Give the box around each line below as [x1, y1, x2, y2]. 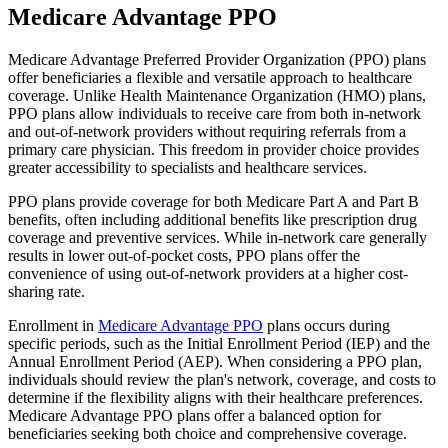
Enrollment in [8, 317, 98, 335]
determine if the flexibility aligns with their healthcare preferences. [8, 389, 423, 407]
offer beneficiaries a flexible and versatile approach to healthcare [8, 69, 412, 87]
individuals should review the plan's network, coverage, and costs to [8, 371, 436, 389]
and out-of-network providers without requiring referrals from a [8, 123, 406, 141]
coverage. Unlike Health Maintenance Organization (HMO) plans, [8, 87, 426, 105]
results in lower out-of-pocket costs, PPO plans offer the [8, 247, 360, 265]
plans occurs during [263, 317, 390, 335]
